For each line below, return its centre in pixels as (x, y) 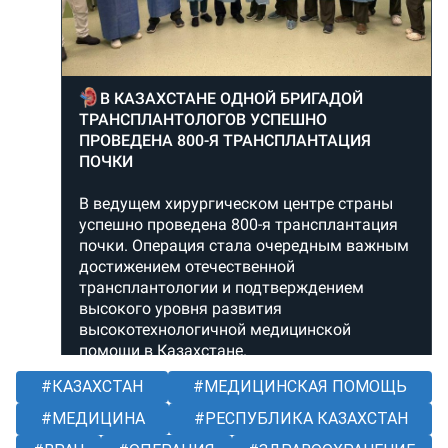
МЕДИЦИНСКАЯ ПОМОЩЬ (303, 386)
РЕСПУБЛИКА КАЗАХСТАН (304, 418)
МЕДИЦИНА (96, 418)
